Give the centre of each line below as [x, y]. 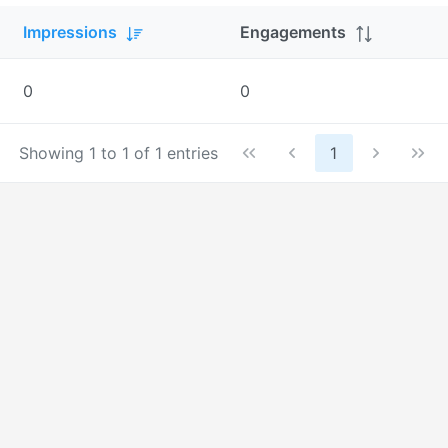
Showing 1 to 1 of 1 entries [118, 153]
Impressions [70, 32]
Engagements [293, 32]
